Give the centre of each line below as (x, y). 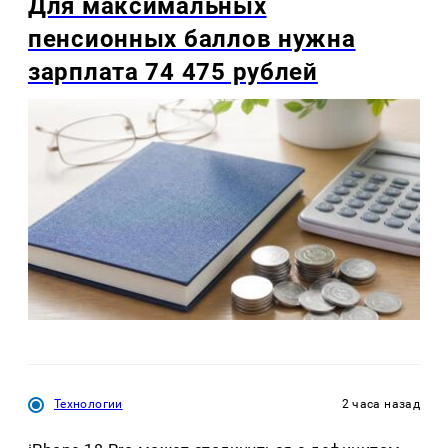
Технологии (88, 404)
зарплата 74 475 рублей (173, 72)
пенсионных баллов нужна (192, 39)
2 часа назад (380, 404)
